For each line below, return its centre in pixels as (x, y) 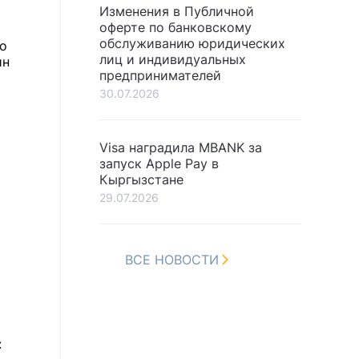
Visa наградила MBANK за (181, 147)
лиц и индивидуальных (173, 59)
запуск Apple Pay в (159, 163)
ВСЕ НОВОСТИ (172, 260)
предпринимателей (160, 75)
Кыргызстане (141, 179)
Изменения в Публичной (177, 11)
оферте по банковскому (175, 27)
